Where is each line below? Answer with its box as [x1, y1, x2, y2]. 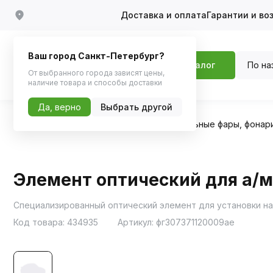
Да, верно [38, 101, 81, 112]
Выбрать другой [101, 101, 172, 112]
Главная [13, 118, 48, 129]
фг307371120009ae [155, 216, 235, 227]
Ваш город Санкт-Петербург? [28, 50, 165, 61]
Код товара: [13, 216, 67, 227]
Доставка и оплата [120, 10, 207, 20]
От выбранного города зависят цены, [28, 68, 165, 77]
